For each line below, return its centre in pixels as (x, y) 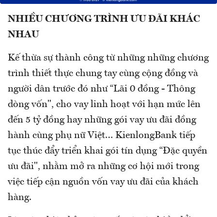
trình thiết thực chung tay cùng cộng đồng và (103, 73)
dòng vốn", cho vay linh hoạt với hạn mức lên (104, 104)
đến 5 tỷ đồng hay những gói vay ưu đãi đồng (102, 120)
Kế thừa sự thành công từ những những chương (108, 58)
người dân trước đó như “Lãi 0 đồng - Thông (101, 89)
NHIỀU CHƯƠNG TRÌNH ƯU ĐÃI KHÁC (104, 19)
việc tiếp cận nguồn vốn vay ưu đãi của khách (103, 182)
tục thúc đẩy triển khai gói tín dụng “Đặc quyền (108, 151)
